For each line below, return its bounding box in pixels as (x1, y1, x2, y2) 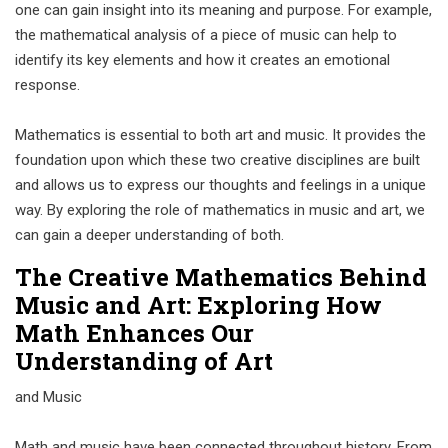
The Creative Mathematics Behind (15, 261, 427, 293)
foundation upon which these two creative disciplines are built (15, 151, 420, 169)
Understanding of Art (15, 345, 273, 377)
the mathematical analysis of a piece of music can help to (15, 26, 397, 44)
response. (15, 76, 80, 94)
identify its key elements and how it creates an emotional (15, 51, 390, 69)
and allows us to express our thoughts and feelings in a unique (15, 176, 426, 194)
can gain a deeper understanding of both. (15, 226, 284, 244)
